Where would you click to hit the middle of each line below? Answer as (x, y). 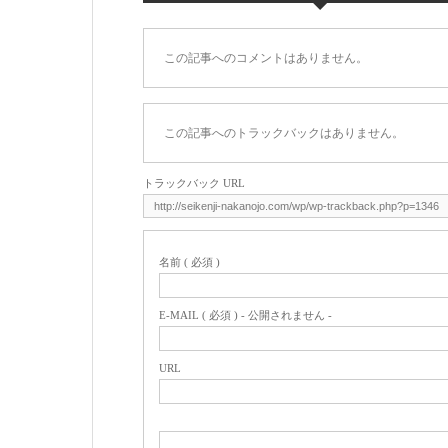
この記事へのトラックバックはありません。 (284, 133)
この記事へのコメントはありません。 (266, 58)
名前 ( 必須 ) (189, 262)
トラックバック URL (194, 183)
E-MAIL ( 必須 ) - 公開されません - (245, 315)
